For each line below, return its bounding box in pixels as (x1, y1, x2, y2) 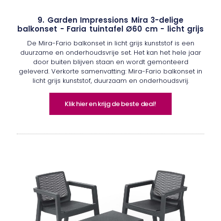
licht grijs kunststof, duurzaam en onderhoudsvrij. (32, 76, 189, 86)
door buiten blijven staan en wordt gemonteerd (33, 57, 188, 67)
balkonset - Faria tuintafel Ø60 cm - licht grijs (17, 24, 204, 35)
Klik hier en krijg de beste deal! (64, 99, 157, 109)
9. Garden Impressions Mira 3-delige (37, 15, 184, 26)
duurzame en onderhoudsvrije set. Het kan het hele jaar (20, 48, 201, 58)
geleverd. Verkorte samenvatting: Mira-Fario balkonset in (19, 67, 202, 76)
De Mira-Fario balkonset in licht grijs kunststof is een (27, 38, 194, 48)
